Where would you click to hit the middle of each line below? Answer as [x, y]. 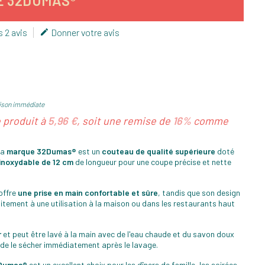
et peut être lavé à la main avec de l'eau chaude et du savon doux [118, 234]
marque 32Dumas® [41, 151]
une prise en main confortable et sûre [88, 192]
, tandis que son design [199, 192]
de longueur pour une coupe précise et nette [152, 161]
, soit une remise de [125, 120]
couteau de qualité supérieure [159, 151]
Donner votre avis [84, 32]
